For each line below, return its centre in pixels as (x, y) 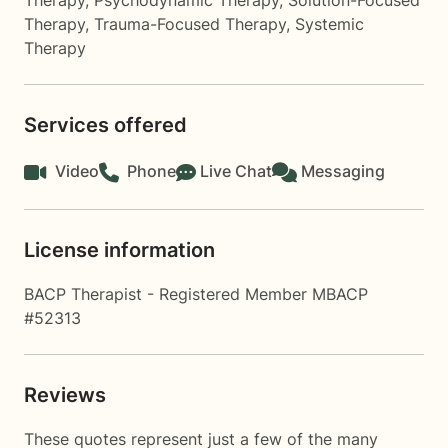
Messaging (343, 171)
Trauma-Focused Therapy (190, 24)
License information (119, 250)
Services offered (105, 125)
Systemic (329, 24)
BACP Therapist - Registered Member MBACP (196, 294)
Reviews (65, 395)
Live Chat (236, 171)
